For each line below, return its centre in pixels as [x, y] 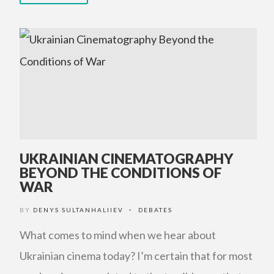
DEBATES [155, 210]
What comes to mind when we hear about [118, 235]
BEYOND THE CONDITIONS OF [121, 172]
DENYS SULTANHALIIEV [78, 210]
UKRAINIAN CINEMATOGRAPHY [127, 158]
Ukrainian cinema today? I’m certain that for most [136, 256]
